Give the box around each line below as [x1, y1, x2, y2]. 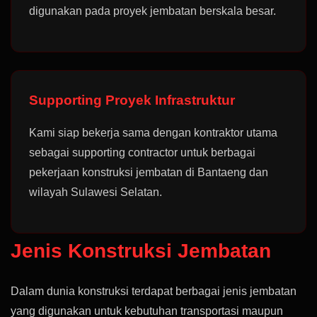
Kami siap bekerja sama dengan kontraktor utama [29, 127, 277, 139]
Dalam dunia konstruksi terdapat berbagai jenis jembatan [11, 285, 296, 297]
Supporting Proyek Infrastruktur [29, 93, 235, 108]
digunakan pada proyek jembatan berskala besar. [29, 5, 276, 17]
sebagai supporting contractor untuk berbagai [29, 146, 255, 158]
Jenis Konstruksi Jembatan [11, 240, 271, 262]
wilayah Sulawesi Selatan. [29, 186, 162, 198]
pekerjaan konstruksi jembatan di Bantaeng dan [29, 166, 268, 178]
